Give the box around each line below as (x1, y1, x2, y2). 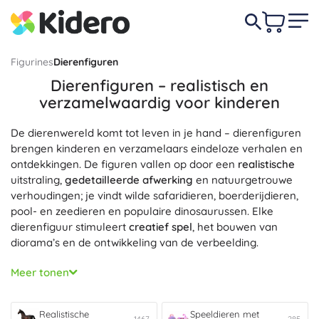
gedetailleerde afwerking (65, 173, 193, 187)
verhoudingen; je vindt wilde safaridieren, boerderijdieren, (11, 189, 298, 202)
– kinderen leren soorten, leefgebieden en (37, 274, 251, 288)
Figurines (11, 56, 53, 68)
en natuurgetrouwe (193, 173, 293, 187)
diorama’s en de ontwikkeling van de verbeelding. (11, 236, 258, 249)
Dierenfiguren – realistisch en (51, 75, 268, 95)
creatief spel (129, 220, 192, 234)
